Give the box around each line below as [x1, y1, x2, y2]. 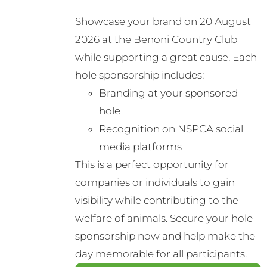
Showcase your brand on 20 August [74, 15, 251, 28]
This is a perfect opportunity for [74, 159, 229, 171]
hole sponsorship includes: [74, 69, 204, 82]
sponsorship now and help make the [74, 230, 255, 243]
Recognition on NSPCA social [98, 123, 243, 135]
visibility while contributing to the [74, 194, 238, 207]
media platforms [98, 141, 182, 153]
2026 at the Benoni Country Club [74, 33, 237, 46]
